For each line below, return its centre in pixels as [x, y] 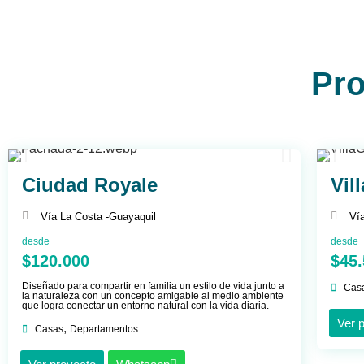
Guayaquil [132, 216]
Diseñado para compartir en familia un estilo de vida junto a [153, 286]
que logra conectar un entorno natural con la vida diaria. [145, 305]
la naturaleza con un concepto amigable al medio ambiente [153, 295]
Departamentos [104, 329]
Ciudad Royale [90, 184]
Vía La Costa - [74, 216]
